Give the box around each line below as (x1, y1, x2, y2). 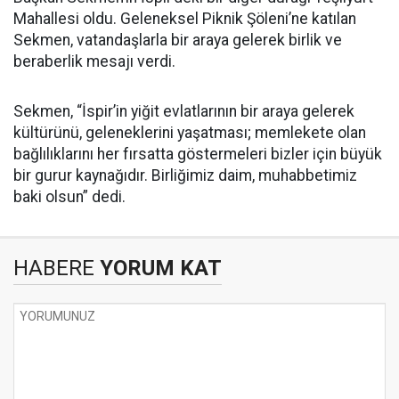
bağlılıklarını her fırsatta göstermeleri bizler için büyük (13, 145, 382, 163)
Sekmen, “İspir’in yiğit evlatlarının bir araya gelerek (13, 102, 354, 120)
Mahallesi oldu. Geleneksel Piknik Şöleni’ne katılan (13, 10, 356, 28)
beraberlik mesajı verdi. (13, 53, 175, 70)
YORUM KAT (94, 256, 222, 281)
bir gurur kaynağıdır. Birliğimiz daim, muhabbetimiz (13, 167, 357, 184)
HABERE (13, 256, 94, 281)
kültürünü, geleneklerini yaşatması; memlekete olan (13, 124, 366, 142)
